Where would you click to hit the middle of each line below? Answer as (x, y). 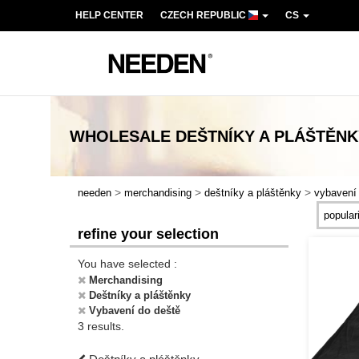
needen (95, 193)
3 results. (101, 326)
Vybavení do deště (135, 311)
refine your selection (148, 234)
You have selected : (127, 264)
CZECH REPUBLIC (204, 15)
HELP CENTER (109, 15)
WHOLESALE (120, 136)
